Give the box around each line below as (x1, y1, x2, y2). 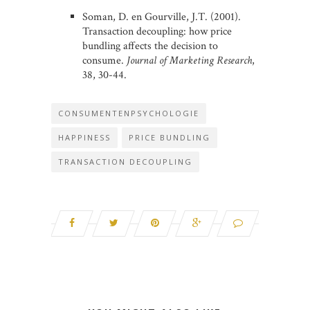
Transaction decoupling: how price (82, 24, 232, 39)
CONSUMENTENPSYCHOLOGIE (58, 108, 199, 118)
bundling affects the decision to (82, 39, 218, 53)
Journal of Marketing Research (127, 53, 252, 68)
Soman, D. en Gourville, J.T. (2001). (82, 10, 241, 24)
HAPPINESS (58, 132, 111, 143)
